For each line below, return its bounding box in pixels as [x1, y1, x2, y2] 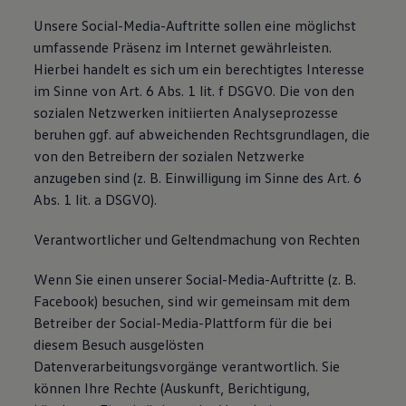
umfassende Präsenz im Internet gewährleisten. [34, 38, 333, 56]
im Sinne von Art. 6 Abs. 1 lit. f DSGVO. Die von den [34, 82, 355, 100]
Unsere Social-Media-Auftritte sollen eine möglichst [34, 16, 357, 34]
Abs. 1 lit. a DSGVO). [34, 190, 158, 208]
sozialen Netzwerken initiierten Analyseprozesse [34, 103, 339, 121]
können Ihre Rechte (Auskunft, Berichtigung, [34, 379, 311, 397]
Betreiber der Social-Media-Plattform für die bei [34, 314, 333, 332]
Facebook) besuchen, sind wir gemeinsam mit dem [34, 292, 351, 310]
